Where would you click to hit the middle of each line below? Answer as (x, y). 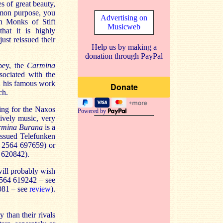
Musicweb (124, 27)
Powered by (93, 111)
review (40, 189)
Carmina (41, 65)
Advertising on (124, 18)
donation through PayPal (124, 56)
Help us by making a (124, 47)
